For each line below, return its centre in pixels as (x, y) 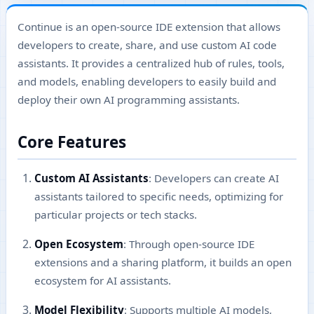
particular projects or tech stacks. (116, 214)
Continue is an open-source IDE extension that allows (149, 27)
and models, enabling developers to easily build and (147, 81)
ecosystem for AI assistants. (103, 280)
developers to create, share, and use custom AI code (147, 45)
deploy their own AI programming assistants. (129, 100)
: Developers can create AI (214, 178)
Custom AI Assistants (91, 178)
